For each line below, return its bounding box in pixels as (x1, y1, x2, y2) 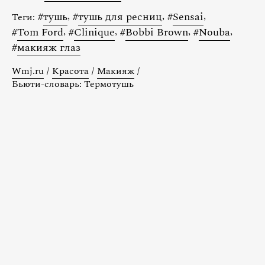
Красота (52, 63, 89, 78)
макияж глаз (17, 39, 80, 56)
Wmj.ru (12, 63, 44, 78)
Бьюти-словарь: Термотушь (12, 76, 134, 91)
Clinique (74, 24, 115, 40)
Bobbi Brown (125, 24, 188, 40)
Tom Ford (17, 24, 63, 40)
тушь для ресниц (78, 8, 162, 25)
